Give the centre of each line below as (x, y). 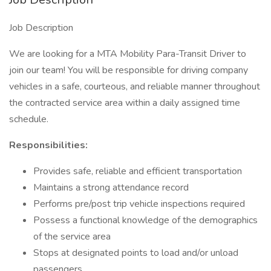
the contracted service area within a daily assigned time (125, 103)
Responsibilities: (48, 145)
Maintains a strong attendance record (111, 188)
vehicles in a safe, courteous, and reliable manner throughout (135, 87)
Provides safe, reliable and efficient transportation (138, 171)
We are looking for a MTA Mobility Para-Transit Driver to (128, 54)
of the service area (72, 237)
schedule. (29, 119)
